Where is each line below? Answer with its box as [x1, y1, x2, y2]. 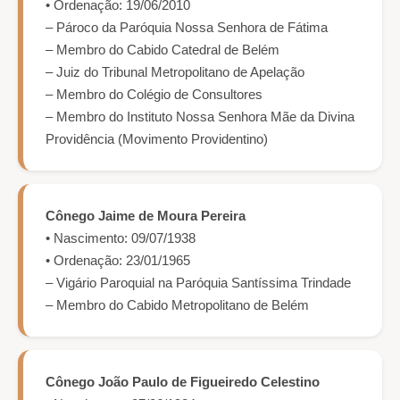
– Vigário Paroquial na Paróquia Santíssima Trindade [46, 275, 351, 291]
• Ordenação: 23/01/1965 [46, 253, 190, 269]
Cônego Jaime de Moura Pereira [46, 208, 246, 224]
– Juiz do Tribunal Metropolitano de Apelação [46, 64, 304, 80]
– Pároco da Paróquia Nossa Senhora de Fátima [46, 20, 328, 36]
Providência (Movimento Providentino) [46, 131, 268, 147]
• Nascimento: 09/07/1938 [46, 230, 196, 246]
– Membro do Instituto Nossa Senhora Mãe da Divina [46, 109, 354, 125]
